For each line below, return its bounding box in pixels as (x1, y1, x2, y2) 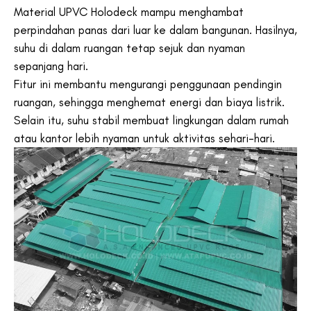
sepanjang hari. (14, 58, 92, 73)
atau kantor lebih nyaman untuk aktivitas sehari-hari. (14, 131, 275, 145)
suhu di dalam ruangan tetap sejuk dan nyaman (14, 40, 245, 55)
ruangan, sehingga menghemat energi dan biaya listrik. (14, 94, 285, 109)
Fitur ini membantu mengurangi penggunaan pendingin (14, 76, 282, 91)
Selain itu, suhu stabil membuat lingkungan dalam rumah (14, 112, 289, 127)
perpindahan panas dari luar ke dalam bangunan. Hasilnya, (14, 22, 297, 37)
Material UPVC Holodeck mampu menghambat (14, 4, 244, 19)
